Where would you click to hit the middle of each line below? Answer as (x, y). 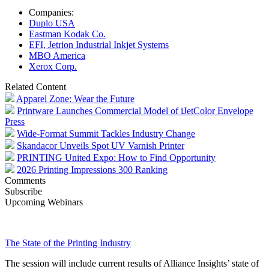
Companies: (51, 12)
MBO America (57, 55)
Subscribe (23, 191)
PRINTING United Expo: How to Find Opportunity (116, 157)
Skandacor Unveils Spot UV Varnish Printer (101, 145)
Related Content (35, 86)
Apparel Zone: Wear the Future (75, 98)
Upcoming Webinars (44, 202)
